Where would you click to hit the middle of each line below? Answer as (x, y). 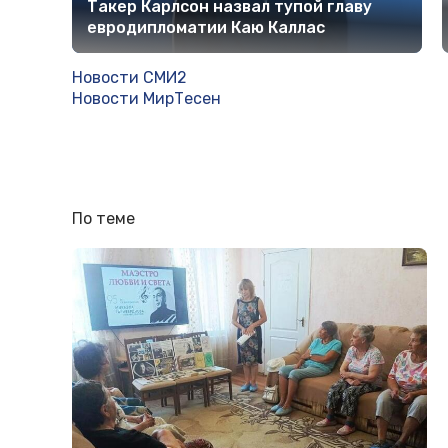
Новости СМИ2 (129, 77)
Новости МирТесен (146, 98)
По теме (103, 218)
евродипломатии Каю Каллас (206, 27)
